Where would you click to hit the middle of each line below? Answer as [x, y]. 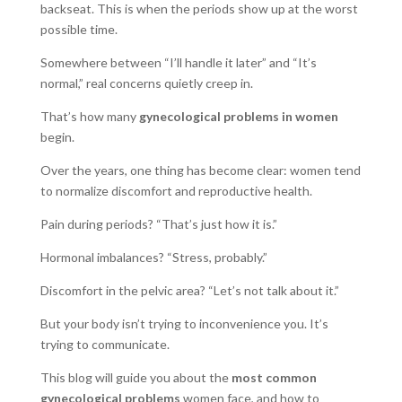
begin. [57, 137]
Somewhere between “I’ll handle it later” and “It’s [178, 62]
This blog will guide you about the [135, 377]
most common [274, 377]
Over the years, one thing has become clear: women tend [200, 170]
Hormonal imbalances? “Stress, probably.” [153, 257]
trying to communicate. [105, 344]
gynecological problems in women [238, 116]
